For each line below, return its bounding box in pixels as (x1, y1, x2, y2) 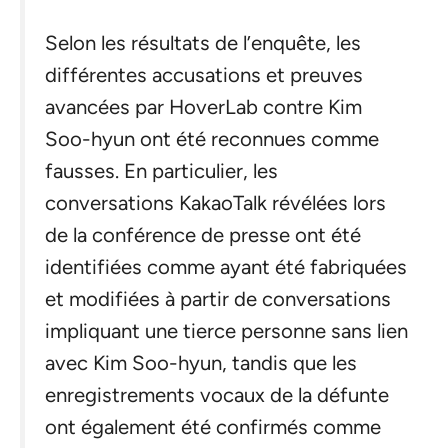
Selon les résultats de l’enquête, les (45, 31, 361, 56)
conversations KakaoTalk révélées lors (45, 191, 386, 216)
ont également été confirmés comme (45, 415, 381, 440)
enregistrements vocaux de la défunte (45, 383, 389, 408)
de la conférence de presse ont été (45, 223, 361, 248)
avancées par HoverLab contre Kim (45, 95, 362, 120)
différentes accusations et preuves (45, 63, 363, 88)
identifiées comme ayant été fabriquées (45, 255, 407, 280)
